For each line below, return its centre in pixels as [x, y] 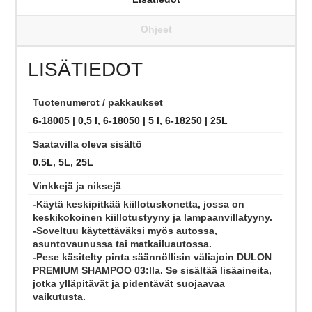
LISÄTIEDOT [86, 69]
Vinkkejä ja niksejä [77, 186]
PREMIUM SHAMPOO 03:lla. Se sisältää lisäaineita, [153, 270]
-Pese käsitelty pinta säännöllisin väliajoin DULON [153, 257]
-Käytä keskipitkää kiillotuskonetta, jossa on [139, 204]
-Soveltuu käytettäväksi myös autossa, [125, 230]
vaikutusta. [60, 296]
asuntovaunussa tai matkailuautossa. [123, 243]
